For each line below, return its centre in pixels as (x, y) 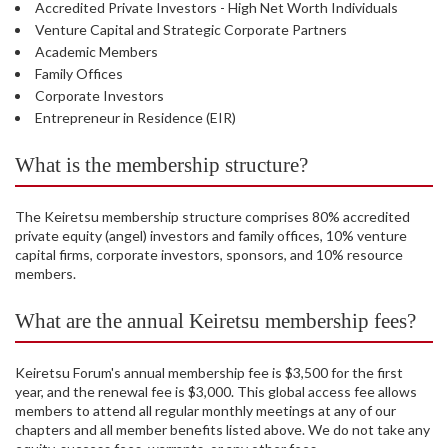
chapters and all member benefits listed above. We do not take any (222, 430)
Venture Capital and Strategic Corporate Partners (191, 30)
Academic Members (96, 52)
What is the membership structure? (161, 165)
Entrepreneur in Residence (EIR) (135, 118)
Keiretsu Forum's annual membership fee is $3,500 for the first (209, 373)
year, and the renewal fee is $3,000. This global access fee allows (216, 392)
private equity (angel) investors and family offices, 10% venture (211, 236)
